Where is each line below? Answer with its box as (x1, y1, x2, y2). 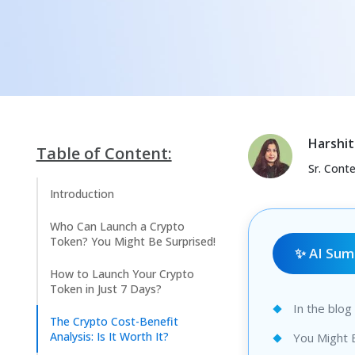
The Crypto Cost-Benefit (49, 313, 178, 329)
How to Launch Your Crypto (49, 265, 194, 281)
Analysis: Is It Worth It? (49, 328, 169, 344)
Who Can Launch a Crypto (49, 218, 185, 234)
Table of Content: (36, 142, 172, 164)
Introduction (49, 185, 114, 201)
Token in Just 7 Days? (49, 281, 162, 296)
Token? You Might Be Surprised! (49, 233, 216, 249)
